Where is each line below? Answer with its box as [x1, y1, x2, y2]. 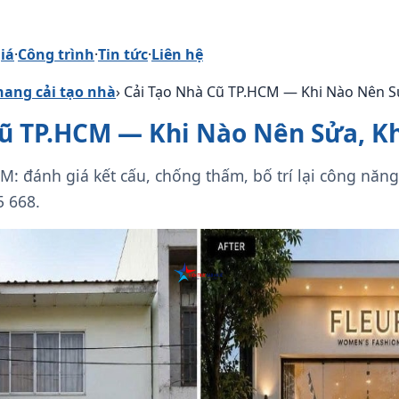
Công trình [18, 45, 94, 64]
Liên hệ [151, 45, 203, 64]
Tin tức [98, 45, 148, 64]
